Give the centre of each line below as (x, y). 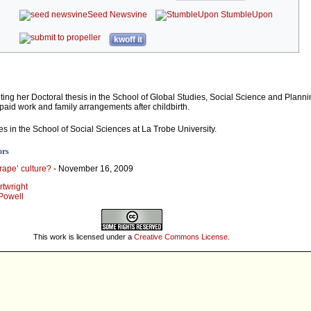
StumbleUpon (246, 15)
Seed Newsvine (118, 15)
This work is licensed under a (84, 236)
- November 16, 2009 (92, 169)
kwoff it (128, 40)
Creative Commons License (181, 236)
